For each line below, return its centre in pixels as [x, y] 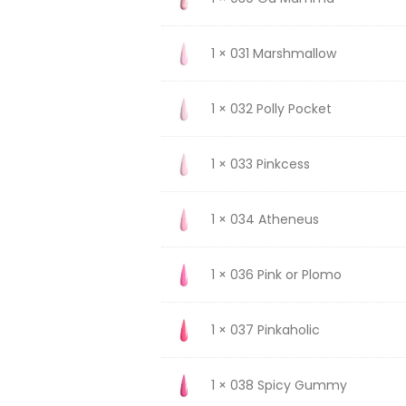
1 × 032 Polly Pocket [271, 108]
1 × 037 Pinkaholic [265, 329]
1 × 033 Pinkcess [260, 164]
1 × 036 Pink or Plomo [276, 274]
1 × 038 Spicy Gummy [279, 385]
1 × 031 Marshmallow [273, 53]
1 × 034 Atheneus [265, 219]
